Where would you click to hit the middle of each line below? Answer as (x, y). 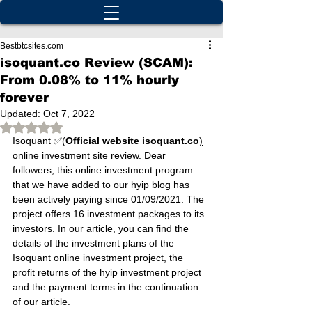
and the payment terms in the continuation (107, 287)
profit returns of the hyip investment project (108, 272)
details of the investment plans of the (95, 243)
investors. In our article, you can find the (102, 228)
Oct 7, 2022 (69, 114)
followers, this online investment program (104, 170)
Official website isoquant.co (132, 141)
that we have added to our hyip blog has (102, 185)
